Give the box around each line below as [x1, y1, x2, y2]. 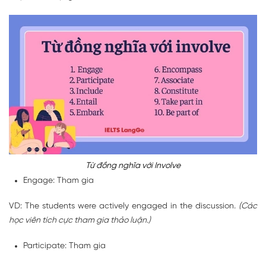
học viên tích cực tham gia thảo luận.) [9, 216, 151, 226]
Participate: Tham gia [23, 242, 106, 251]
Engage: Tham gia [23, 176, 94, 186]
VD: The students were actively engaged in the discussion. [9, 202, 239, 211]
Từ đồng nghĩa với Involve [85, 161, 180, 171]
